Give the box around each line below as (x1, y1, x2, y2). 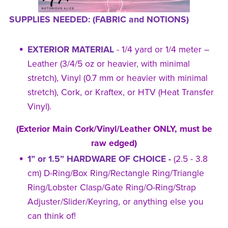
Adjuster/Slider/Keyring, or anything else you (27, 196, 204, 208)
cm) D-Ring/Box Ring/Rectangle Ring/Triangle (27, 168, 205, 179)
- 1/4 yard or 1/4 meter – (117, 44, 210, 55)
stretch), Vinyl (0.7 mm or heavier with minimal (27, 73, 208, 84)
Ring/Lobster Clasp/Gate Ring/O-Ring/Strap (27, 182, 196, 193)
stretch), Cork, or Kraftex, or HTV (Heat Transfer (27, 87, 214, 98)
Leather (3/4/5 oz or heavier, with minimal (27, 59, 190, 70)
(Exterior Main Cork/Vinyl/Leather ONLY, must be (16, 124, 212, 135)
